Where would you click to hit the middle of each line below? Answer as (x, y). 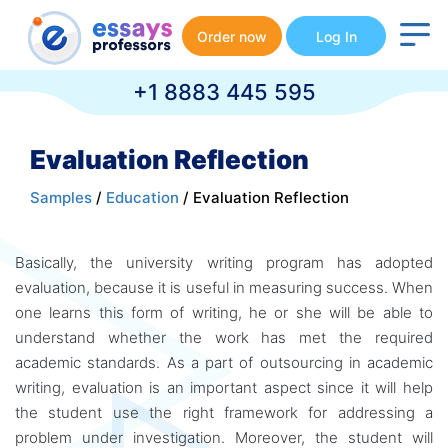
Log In (336, 36)
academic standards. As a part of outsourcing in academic (224, 362)
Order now (232, 36)
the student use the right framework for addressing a (224, 412)
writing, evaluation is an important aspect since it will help (224, 387)
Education (142, 197)
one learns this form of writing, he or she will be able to (224, 312)
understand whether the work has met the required (224, 337)
